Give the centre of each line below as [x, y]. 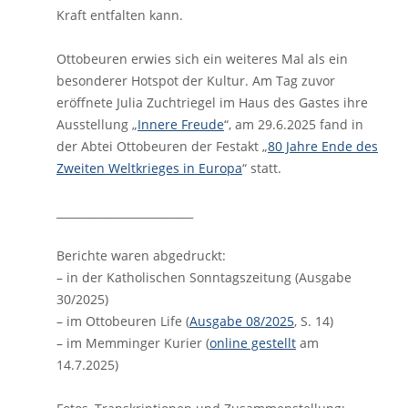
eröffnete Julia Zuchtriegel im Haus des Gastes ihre [212, 102]
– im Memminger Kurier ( [133, 343]
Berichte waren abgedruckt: [141, 255]
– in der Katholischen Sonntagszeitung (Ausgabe [204, 277]
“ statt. [262, 168]
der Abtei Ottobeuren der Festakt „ [162, 146]
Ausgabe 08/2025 [242, 321]
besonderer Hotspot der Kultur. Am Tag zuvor [196, 81]
